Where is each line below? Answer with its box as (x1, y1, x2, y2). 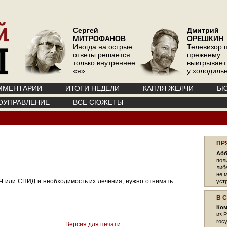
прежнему (187, 51, 220, 59)
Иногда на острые (73, 43, 132, 51)
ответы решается (73, 51, 130, 59)
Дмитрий (187, 26, 219, 34)
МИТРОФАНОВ (73, 34, 126, 43)
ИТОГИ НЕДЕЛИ (65, 84, 120, 92)
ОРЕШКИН (187, 34, 223, 43)
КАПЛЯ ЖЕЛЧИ (143, 84, 194, 92)
